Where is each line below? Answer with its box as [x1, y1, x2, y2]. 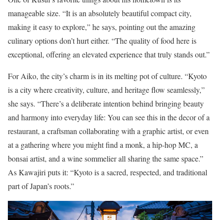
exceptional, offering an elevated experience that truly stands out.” [8, 49, 210, 59]
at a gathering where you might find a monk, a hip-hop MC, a [8, 139, 198, 150]
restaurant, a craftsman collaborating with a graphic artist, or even [8, 125, 209, 136]
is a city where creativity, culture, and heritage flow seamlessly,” [8, 84, 205, 95]
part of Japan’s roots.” [8, 180, 74, 191]
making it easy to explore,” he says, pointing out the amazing [8, 21, 195, 32]
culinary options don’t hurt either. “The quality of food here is [8, 35, 196, 46]
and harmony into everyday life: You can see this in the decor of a [8, 111, 210, 122]
